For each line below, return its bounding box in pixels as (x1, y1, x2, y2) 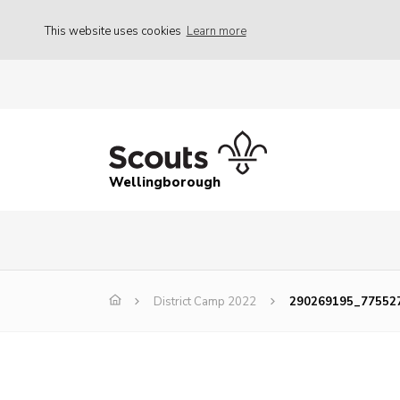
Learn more (186, 22, 246, 39)
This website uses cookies (45, 22, 184, 39)
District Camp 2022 (154, 294, 256, 311)
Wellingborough (109, 173, 221, 192)
